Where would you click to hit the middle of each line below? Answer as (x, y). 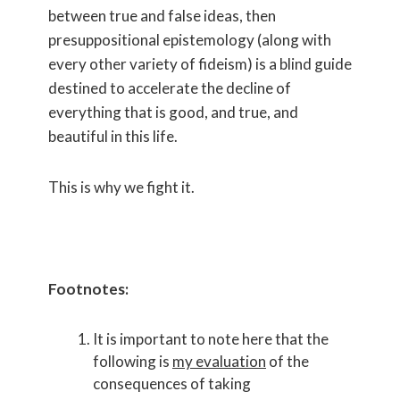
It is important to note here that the (211, 338)
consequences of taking (172, 383)
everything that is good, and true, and (173, 112)
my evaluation (219, 361)
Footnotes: (88, 288)
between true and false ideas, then (162, 15)
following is (133, 361)
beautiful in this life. (114, 136)
